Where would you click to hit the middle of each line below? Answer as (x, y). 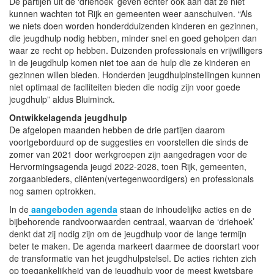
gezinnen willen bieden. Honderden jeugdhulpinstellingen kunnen (135, 74)
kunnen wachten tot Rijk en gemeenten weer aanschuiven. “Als (131, 13)
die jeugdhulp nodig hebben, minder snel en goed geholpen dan (133, 38)
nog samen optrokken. (53, 191)
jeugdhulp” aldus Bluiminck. (62, 99)
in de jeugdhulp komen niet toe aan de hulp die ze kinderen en (130, 62)
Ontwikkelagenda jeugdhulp (68, 117)
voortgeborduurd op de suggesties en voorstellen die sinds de (129, 142)
